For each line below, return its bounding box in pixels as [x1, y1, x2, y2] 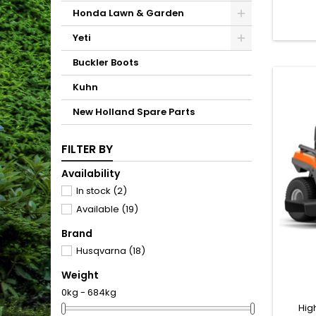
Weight [61, 268, 99, 282]
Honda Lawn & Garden [73, 6, 184, 20]
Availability [61, 166, 120, 181]
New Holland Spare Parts [73, 105, 195, 119]
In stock [76, 184, 113, 197]
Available [76, 202, 121, 216]
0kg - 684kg [61, 286, 116, 299]
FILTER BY [61, 141, 113, 157]
